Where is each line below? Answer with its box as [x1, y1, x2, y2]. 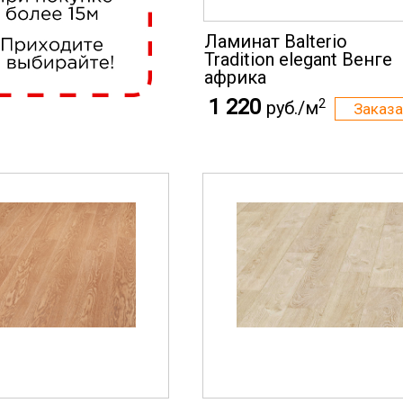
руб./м [266, 97, 318, 119]
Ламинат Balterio [204, 31, 347, 52]
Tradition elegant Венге [204, 49, 392, 70]
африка [204, 67, 266, 88]
